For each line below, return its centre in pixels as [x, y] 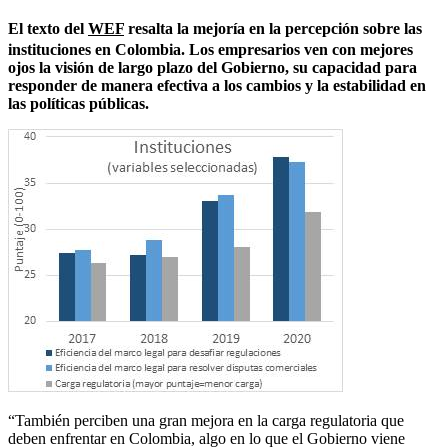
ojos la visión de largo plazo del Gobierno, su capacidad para [212, 67]
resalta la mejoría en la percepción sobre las [273, 28]
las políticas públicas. [80, 103]
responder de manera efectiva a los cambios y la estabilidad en [217, 85]
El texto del [48, 28]
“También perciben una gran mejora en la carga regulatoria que [206, 420]
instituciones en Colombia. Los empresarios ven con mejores [210, 49]
